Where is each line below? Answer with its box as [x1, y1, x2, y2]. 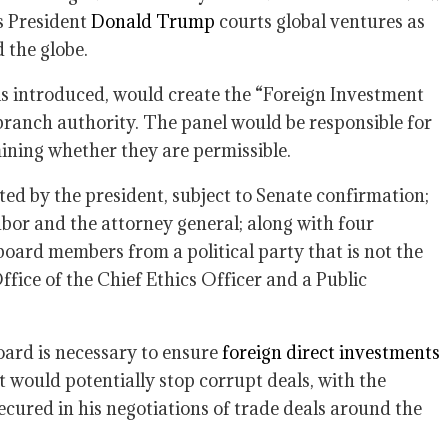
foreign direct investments [222, 341, 440, 364]
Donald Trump [91, 10, 215, 33]
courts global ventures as [215, 10, 425, 33]
